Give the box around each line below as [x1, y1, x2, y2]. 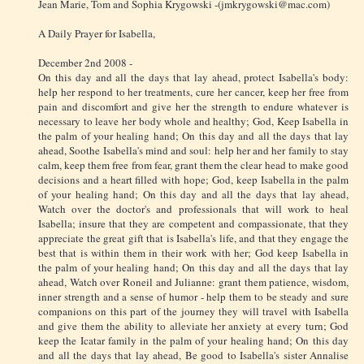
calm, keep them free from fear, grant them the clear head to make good [38, 157, 349, 172]
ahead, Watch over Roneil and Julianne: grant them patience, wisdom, [38, 274, 349, 289]
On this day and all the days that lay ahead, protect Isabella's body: [38, 69, 349, 84]
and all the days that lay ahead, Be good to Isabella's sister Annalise [38, 347, 349, 362]
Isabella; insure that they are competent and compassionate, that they [38, 215, 349, 231]
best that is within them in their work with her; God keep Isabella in [38, 245, 349, 260]
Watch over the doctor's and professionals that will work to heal [38, 201, 349, 216]
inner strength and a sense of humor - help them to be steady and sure [38, 288, 349, 304]
